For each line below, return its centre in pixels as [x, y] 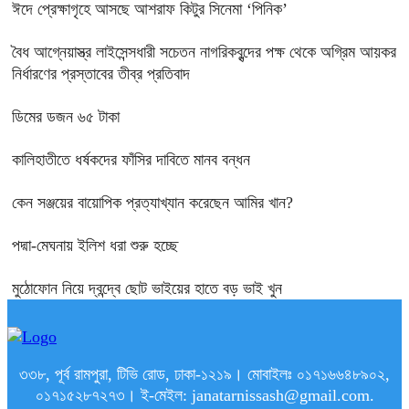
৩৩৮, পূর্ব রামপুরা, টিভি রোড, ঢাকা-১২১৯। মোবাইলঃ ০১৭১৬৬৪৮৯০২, [204, 374]
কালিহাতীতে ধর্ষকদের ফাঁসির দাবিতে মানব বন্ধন [131, 160]
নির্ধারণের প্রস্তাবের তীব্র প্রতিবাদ [101, 74]
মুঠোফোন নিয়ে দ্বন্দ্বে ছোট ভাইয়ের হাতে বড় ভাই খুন [147, 288]
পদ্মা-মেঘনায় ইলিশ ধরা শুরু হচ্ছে [95, 246]
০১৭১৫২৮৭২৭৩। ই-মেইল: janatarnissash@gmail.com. [204, 395]
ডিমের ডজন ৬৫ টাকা [66, 117]
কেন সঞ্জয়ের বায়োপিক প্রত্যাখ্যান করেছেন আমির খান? [152, 203]
